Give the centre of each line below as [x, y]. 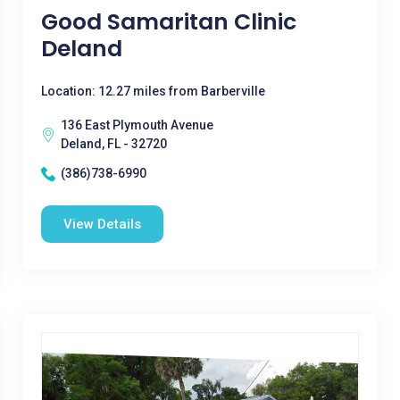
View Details [102, 224]
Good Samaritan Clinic [168, 22]
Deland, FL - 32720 [113, 144]
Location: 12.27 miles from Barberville [153, 91]
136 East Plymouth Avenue [137, 125]
